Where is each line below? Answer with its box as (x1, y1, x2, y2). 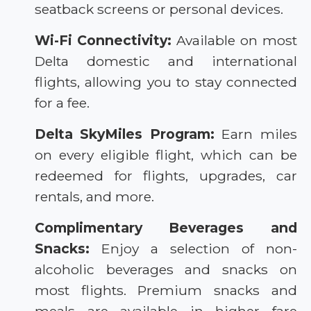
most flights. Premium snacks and (35, 282, 297, 299)
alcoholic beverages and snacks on (35, 261, 297, 278)
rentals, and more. (35, 188, 154, 205)
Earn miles (215, 126, 297, 143)
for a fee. (35, 94, 90, 112)
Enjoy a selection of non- (90, 240, 297, 258)
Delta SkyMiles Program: (35, 126, 215, 143)
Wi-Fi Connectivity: (35, 32, 171, 49)
